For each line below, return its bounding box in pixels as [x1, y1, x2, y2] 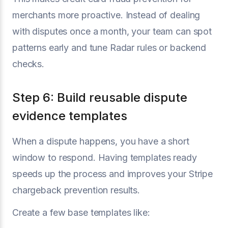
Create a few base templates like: [12, 207, 150, 218]
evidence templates [12, 108, 127, 123]
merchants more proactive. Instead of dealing [12, 9, 201, 20]
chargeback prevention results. [12, 184, 140, 195]
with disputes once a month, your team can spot [12, 25, 212, 37]
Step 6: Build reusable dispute [12, 90, 187, 105]
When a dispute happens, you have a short [12, 135, 189, 147]
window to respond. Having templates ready [12, 152, 197, 163]
